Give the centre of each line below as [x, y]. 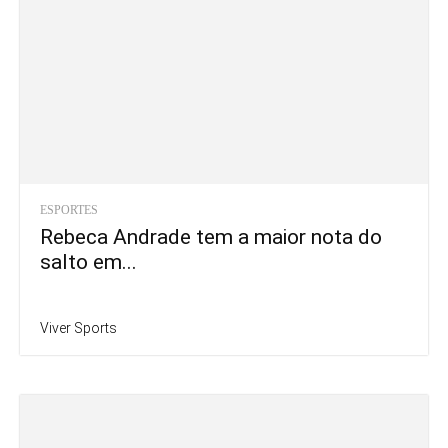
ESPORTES [69, 210]
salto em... [88, 262]
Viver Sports [78, 328]
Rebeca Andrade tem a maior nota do [211, 237]
